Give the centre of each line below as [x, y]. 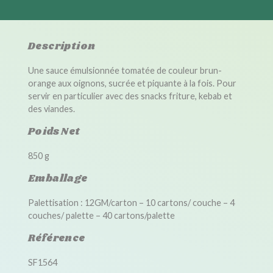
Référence [56, 239]
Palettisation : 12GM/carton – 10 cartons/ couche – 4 [131, 203]
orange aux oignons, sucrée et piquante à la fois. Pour [132, 83]
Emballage [58, 179]
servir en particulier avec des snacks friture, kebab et [130, 96]
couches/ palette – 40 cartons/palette [101, 215]
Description [62, 47]
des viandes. [51, 109]
